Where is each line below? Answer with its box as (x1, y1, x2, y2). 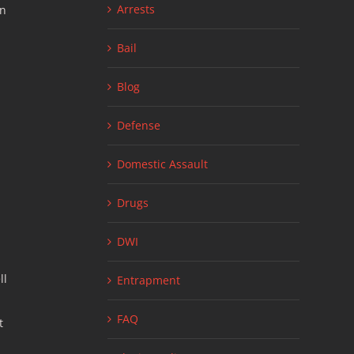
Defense (116, 117, 160, 133)
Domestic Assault (116, 156, 208, 171)
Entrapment (116, 272, 180, 288)
